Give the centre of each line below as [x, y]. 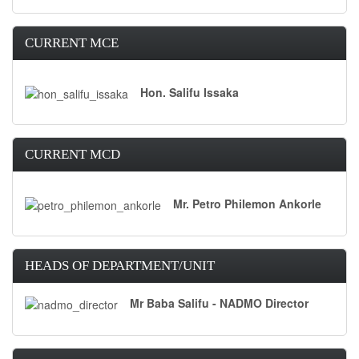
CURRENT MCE [72, 42]
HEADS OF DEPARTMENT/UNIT [120, 265]
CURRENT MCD [73, 154]
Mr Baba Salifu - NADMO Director [219, 303]
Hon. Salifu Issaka [190, 92]
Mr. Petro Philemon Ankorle [247, 203]
